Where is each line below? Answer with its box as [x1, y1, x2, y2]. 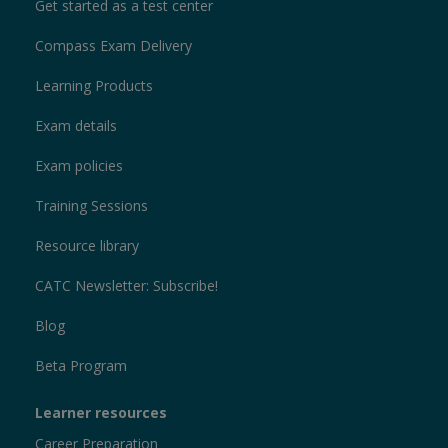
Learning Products [35, 76, 153, 95]
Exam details [35, 116, 117, 135]
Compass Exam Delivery [35, 36, 192, 55]
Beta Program [35, 356, 127, 375]
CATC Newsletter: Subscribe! [35, 276, 218, 295]
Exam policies [35, 156, 123, 175]
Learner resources [35, 403, 167, 422]
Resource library [35, 236, 139, 255]
